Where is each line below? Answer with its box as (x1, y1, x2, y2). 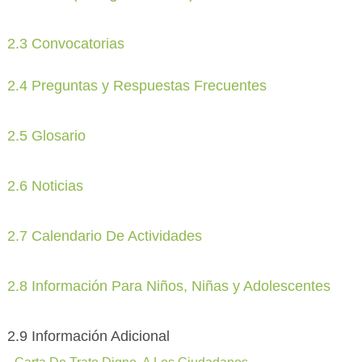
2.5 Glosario (7, 128, 86, 145)
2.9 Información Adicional (7, 328, 170, 345)
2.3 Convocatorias (7, 36, 125, 53)
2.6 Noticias (7, 178, 84, 195)
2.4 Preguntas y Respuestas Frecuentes (7, 78, 267, 95)
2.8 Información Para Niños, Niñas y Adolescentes (7, 278, 331, 295)
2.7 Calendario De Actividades (7, 228, 203, 245)
